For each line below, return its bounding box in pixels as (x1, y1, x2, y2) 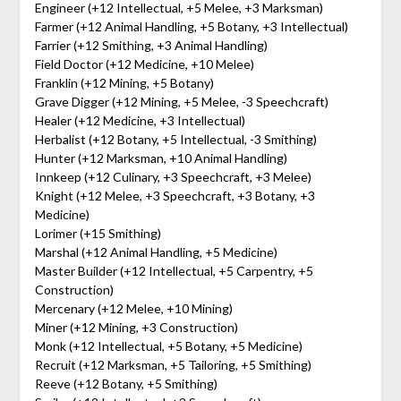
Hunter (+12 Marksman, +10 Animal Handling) (34, 149, 287, 166)
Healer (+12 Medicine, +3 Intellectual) (34, 112, 245, 128)
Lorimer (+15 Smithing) (34, 225, 161, 241)
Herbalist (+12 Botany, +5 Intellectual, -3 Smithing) (34, 131, 317, 147)
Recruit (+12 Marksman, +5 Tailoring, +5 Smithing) (34, 356, 311, 372)
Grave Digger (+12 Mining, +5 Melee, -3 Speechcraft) (34, 93, 328, 109)
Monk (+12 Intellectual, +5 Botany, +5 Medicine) (34, 337, 303, 354)
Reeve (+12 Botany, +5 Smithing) (34, 375, 218, 391)
